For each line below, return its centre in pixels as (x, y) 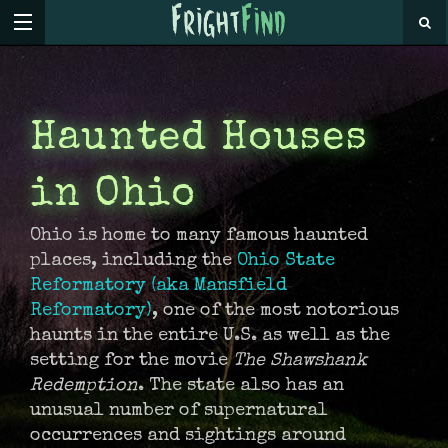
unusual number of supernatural (179, 411)
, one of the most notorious (275, 311)
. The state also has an (241, 386)
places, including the (133, 261)
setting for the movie (131, 361)
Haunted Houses (199, 140)
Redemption (84, 386)
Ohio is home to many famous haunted (199, 236)
